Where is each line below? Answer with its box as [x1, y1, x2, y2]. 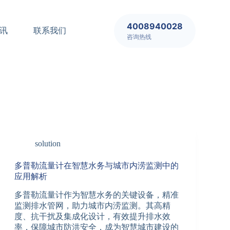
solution [34, 139, 61, 148]
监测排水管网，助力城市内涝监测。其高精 [14, 201, 170, 210]
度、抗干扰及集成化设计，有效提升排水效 [14, 212, 170, 221]
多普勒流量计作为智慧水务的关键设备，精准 [14, 190, 179, 199]
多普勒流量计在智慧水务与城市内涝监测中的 [14, 161, 179, 170]
